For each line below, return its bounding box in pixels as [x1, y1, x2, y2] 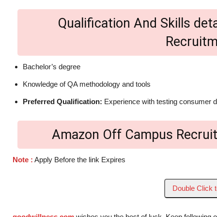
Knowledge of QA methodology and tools [23, 80, 151, 89]
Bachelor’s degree [23, 62, 80, 71]
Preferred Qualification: [23, 97, 104, 106]
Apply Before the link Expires [33, 155, 125, 164]
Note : [13, 155, 33, 164]
